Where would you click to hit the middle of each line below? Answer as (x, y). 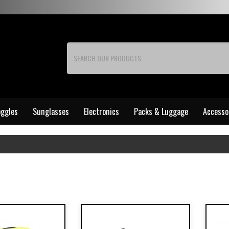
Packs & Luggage (161, 111)
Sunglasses (51, 111)
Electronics (101, 111)
